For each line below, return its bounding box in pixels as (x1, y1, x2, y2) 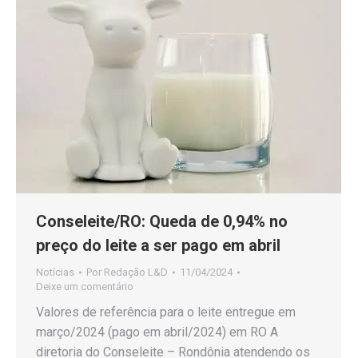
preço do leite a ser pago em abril (36, 235, 280, 255)
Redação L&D (104, 265, 168, 278)
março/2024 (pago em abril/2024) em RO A (36, 324, 278, 340)
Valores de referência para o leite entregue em (36, 304, 296, 320)
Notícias (36, 265, 74, 278)
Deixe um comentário (36, 280, 133, 292)
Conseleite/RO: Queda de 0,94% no (36, 211, 288, 231)
